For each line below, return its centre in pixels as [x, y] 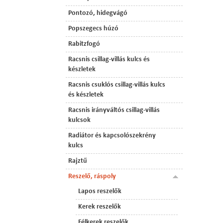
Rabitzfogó [84, 44]
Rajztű [78, 161]
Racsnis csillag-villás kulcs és [109, 59]
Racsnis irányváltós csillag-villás [114, 110]
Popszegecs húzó [93, 29]
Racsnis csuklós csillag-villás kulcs [117, 85]
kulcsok [79, 120]
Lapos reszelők [100, 191]
